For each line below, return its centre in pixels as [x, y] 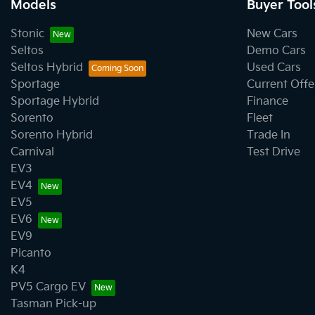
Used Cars [274, 67]
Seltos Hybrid [47, 67]
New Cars [272, 34]
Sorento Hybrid [52, 135]
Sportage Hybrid [55, 101]
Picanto [31, 253]
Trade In [269, 135]
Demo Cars [276, 51]
